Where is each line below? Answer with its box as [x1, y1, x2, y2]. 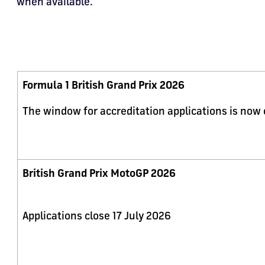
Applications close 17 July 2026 [22, 209, 176, 222]
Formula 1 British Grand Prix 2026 [22, 78, 185, 91]
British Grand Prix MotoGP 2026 [22, 166, 176, 179]
